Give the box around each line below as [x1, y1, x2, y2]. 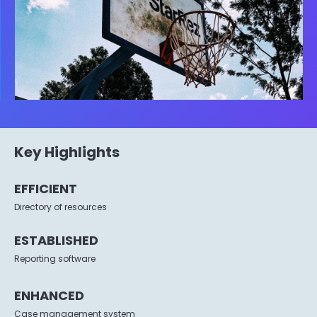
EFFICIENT [14, 180, 77, 198]
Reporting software [14, 253, 96, 265]
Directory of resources [14, 201, 107, 214]
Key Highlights [14, 142, 120, 163]
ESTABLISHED [14, 231, 98, 250]
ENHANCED [14, 287, 84, 305]
